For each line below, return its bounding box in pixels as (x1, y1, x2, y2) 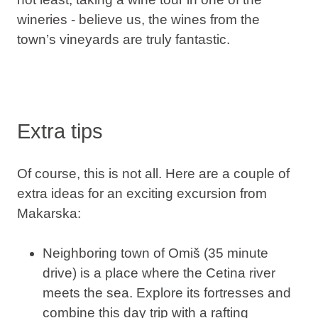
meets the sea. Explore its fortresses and (42, 285, 291, 301)
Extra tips (16, 119, 103, 143)
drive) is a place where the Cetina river (42, 265, 275, 281)
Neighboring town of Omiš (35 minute (42, 246, 268, 261)
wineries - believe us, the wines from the (16, 11, 260, 27)
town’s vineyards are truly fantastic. (16, 31, 230, 47)
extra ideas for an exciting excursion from (16, 185, 267, 201)
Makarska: (16, 205, 81, 221)
